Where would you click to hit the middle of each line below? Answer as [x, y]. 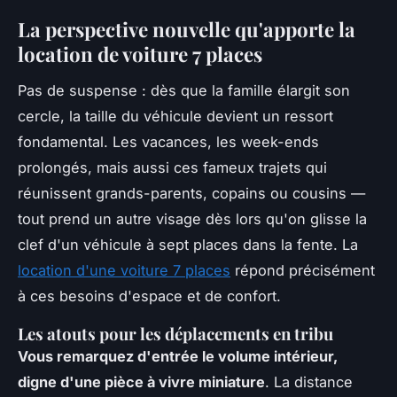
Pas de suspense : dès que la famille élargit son [184, 91]
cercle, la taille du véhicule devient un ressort [175, 117]
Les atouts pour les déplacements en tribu [175, 334]
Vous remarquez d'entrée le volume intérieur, [178, 357]
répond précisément [303, 271]
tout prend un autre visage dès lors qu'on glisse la [192, 219]
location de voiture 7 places [140, 54]
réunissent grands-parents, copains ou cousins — [191, 194]
